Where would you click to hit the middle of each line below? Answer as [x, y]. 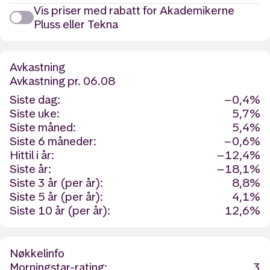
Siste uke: [35, 114]
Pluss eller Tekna [76, 24]
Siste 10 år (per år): [60, 211]
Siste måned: [43, 127]
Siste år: [30, 169]
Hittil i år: [32, 155]
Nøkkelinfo [37, 253]
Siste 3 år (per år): [56, 183]
